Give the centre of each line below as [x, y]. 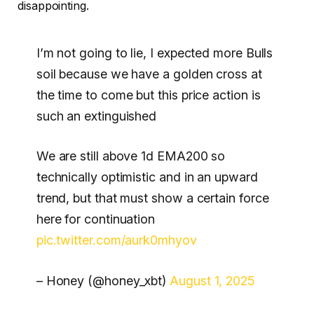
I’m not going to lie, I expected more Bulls [155, 53]
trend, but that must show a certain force [152, 198]
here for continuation [96, 219]
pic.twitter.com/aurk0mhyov [116, 240]
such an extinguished [96, 116]
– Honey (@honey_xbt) [103, 280]
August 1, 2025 [212, 280]
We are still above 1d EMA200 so [131, 156]
